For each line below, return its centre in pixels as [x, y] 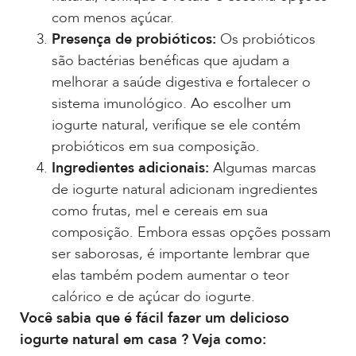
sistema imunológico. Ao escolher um [171, 103]
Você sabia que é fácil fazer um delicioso [155, 318]
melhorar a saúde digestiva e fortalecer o [181, 82]
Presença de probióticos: [134, 39]
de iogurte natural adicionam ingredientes [185, 189]
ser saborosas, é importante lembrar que [181, 253]
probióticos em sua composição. [156, 146]
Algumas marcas [263, 168]
